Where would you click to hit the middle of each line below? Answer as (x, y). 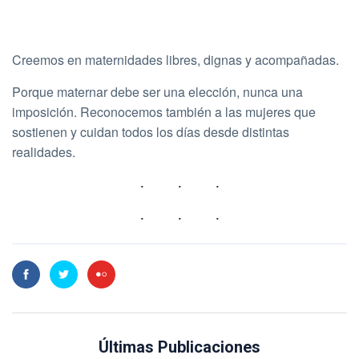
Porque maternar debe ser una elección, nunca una (157, 91)
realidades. (45, 151)
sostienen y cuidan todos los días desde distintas (151, 131)
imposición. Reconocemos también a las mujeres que (164, 111)
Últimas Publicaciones (179, 347)
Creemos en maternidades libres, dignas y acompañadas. (175, 59)
